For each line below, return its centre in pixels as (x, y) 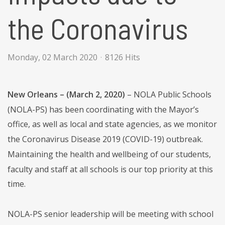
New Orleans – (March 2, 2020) (66, 94)
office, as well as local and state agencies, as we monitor (112, 124)
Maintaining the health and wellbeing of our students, (109, 154)
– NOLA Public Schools (168, 94)
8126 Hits (123, 57)
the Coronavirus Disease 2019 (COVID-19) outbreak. (105, 139)
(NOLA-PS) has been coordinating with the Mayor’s (103, 109)
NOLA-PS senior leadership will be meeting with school (110, 214)
